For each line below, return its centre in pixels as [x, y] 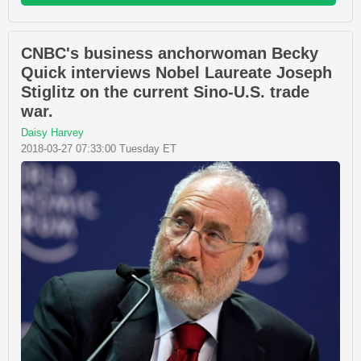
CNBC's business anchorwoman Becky [170, 54]
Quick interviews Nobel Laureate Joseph [176, 73]
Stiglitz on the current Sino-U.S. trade [165, 92]
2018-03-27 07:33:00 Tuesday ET [99, 149]
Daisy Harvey [52, 133]
